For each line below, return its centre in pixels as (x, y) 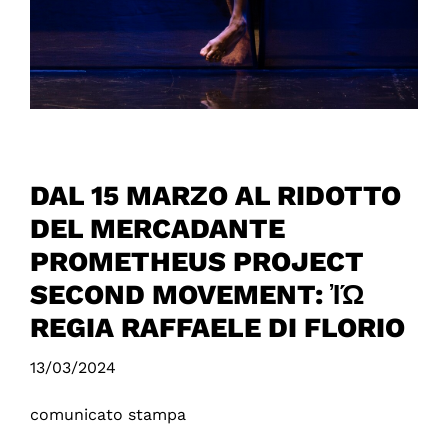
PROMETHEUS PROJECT (196, 261)
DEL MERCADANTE (157, 228)
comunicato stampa (107, 414)
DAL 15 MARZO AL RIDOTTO (215, 195)
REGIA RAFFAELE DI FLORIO (217, 327)
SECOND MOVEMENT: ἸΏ (196, 294)
